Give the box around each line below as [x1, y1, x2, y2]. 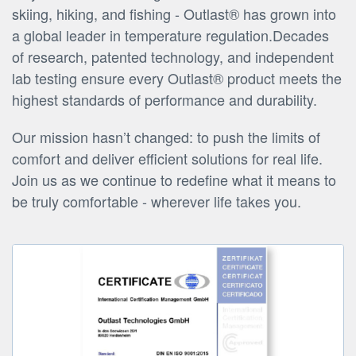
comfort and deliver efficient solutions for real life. [12, 148, 323, 169]
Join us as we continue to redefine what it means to [12, 169, 336, 191]
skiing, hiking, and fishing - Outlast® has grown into [12, 3, 336, 25]
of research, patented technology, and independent [12, 46, 334, 68]
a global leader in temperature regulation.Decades [12, 25, 329, 46]
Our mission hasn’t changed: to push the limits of [12, 126, 320, 148]
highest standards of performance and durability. [12, 89, 317, 110]
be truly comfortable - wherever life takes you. [12, 191, 301, 212]
